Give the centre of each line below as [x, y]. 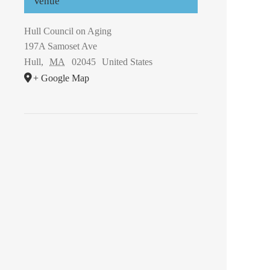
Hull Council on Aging [68, 31]
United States [127, 62]
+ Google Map [61, 78]
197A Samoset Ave [61, 46]
